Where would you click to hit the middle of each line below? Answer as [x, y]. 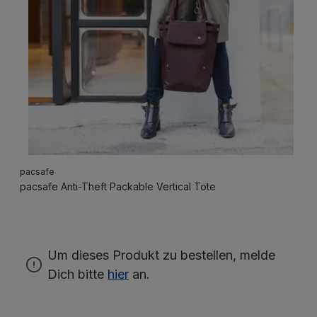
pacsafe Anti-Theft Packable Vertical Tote [118, 186]
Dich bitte [77, 274]
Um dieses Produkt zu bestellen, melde [161, 255]
